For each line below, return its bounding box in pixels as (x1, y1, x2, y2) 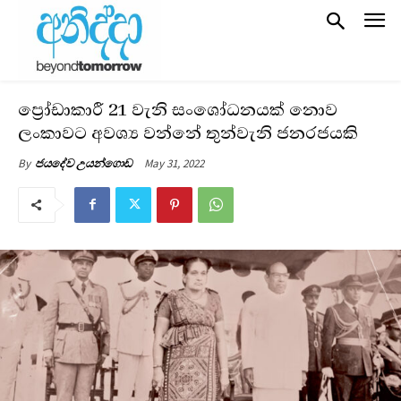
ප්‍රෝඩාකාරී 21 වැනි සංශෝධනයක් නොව (18, 97, 337, 123)
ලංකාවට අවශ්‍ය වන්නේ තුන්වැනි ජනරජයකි (18, 120, 358, 146)
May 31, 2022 (144, 155, 204, 171)
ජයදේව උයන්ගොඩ (35, 155, 132, 171)
